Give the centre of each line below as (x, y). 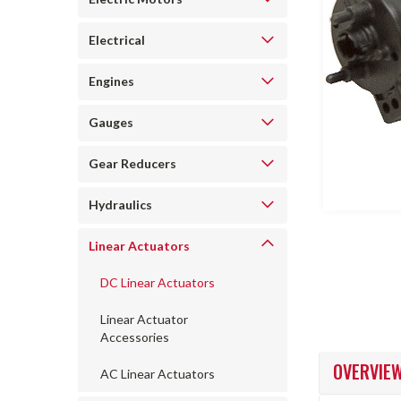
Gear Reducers (132, 163)
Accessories (135, 337)
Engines (111, 81)
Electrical (117, 40)
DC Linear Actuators (158, 282)
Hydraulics (120, 205)
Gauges (111, 122)
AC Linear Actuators (158, 374)
